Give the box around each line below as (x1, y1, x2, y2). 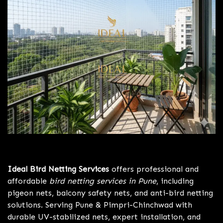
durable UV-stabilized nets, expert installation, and (7, 212, 201, 222)
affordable (7, 176, 49, 186)
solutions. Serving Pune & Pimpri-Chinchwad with (7, 200, 192, 210)
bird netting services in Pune (49, 176, 156, 186)
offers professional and (109, 164, 199, 174)
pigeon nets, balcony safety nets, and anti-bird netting (7, 188, 213, 198)
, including (156, 176, 194, 186)
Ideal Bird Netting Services (7, 164, 109, 174)
